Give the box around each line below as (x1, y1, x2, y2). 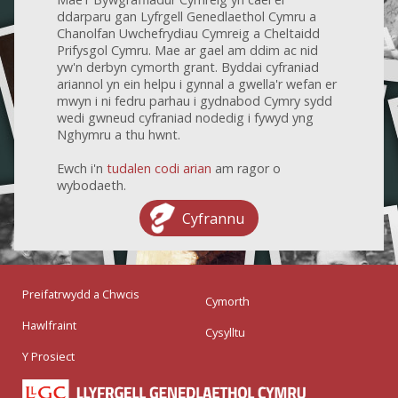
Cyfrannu (182, 208, 244, 228)
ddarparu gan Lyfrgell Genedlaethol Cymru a (57, 7, 316, 25)
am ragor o (211, 159, 281, 177)
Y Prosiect (21, 347, 75, 364)
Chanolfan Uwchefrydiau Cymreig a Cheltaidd (57, 24, 320, 42)
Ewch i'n (57, 159, 107, 177)
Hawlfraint (21, 316, 76, 333)
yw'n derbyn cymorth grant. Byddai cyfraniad (57, 58, 319, 76)
